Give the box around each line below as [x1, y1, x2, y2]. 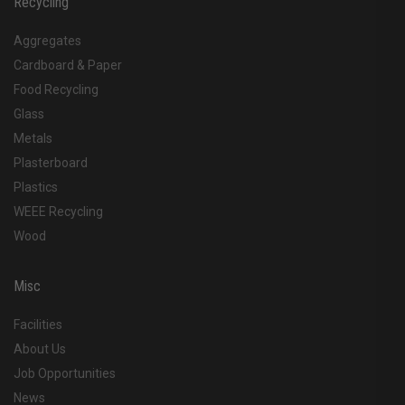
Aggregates [14, 33, 81, 49]
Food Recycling [14, 82, 99, 98]
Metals [14, 131, 52, 146]
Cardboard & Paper [14, 58, 122, 73]
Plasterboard [14, 155, 88, 171]
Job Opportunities [14, 366, 116, 381]
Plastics [14, 180, 58, 195]
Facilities [14, 317, 62, 333]
